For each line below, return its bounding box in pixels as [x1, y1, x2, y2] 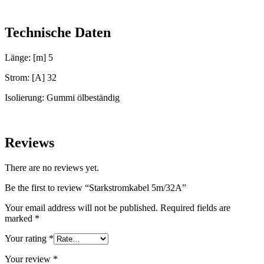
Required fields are [160, 202, 230, 213]
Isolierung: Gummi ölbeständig [5, 92, 120, 103]
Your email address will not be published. [5, 202, 158, 213]
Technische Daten [5, 24, 111, 40]
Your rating [5, 233, 49, 243]
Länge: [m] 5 [5, 52, 53, 62]
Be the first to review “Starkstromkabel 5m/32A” [5, 182, 186, 193]
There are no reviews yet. [5, 162, 99, 173]
